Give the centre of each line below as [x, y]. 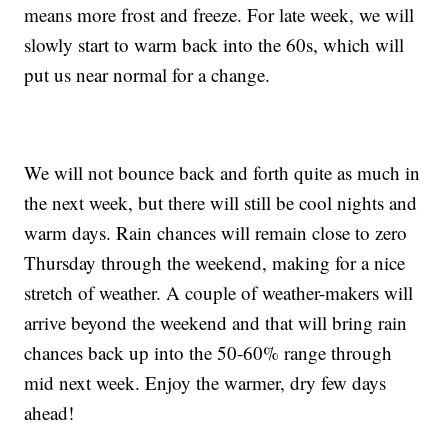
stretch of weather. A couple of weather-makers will [219, 292]
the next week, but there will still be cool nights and [221, 202]
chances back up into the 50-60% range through [208, 352]
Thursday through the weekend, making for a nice [215, 262]
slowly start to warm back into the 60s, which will [214, 44]
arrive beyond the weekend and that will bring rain [216, 322]
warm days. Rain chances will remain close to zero [216, 232]
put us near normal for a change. [147, 74]
